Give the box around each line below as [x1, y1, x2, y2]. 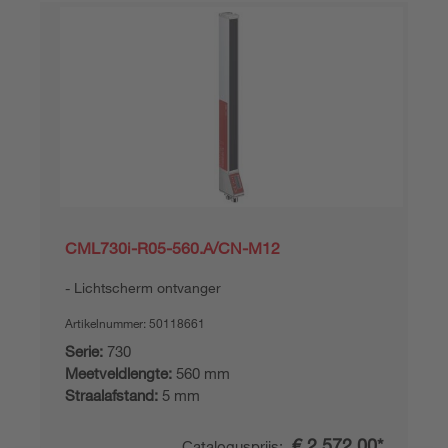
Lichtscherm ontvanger [74, 279, 221, 296]
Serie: [65, 342, 103, 360]
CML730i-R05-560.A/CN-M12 [65, 238, 280, 258]
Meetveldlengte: [65, 364, 172, 382]
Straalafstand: [65, 386, 158, 404]
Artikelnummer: [65, 315, 149, 331]
